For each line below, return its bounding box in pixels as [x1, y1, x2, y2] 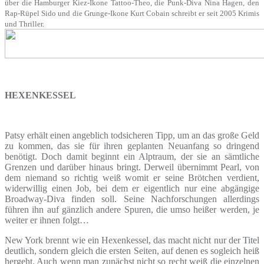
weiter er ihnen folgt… [5, 214, 89, 225]
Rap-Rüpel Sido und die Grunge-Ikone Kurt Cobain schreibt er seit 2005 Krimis [5, 8, 259, 18]
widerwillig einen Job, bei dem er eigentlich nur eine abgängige [5, 183, 259, 193]
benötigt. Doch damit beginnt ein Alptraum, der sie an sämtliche [5, 151, 259, 161]
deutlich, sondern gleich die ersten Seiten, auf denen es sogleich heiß [5, 245, 259, 256]
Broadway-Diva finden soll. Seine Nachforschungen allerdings [5, 193, 259, 204]
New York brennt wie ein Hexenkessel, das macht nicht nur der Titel [5, 235, 259, 245]
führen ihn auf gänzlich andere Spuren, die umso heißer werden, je [5, 204, 259, 214]
